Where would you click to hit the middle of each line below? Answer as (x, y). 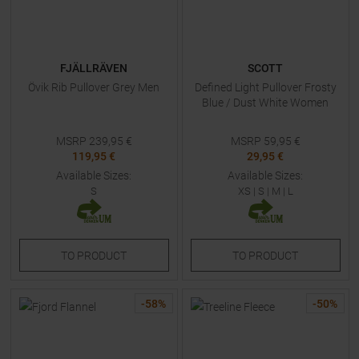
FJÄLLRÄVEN (94, 68)
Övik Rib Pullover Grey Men (94, 87)
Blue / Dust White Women (265, 103)
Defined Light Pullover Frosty (265, 87)
